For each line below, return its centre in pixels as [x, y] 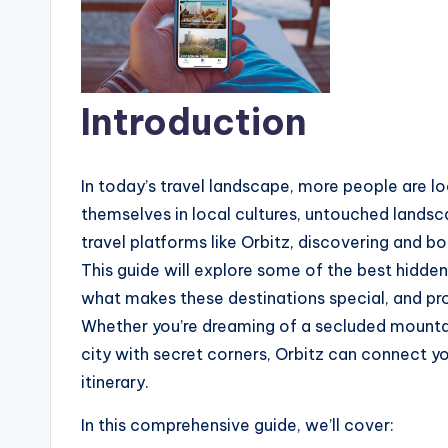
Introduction [194, 121]
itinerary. [115, 381]
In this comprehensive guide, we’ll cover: [237, 424]
